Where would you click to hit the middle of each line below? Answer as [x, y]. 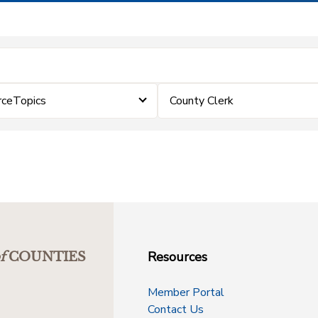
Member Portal [186, 292]
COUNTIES [47, 257]
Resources [177, 257]
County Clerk [202, 101]
